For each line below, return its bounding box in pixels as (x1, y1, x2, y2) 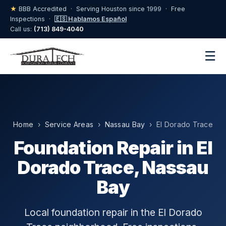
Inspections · (10, 15, 54, 23)
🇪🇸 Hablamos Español (54, 15, 127, 23)
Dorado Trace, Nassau (17, 156, 209, 179)
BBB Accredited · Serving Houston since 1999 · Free (17, 5, 185, 13)
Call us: (10, 25, 34, 33)
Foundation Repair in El (13, 137, 213, 159)
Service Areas (44, 120, 94, 129)
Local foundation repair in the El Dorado (24, 206, 202, 218)
